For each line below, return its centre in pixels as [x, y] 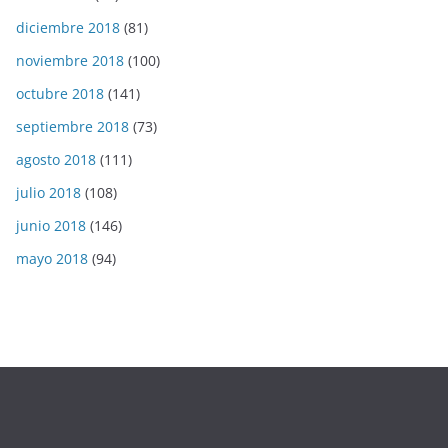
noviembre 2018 [70, 60]
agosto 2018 [56, 159]
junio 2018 [51, 225]
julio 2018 [48, 192]
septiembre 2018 [72, 126]
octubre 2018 [60, 93]
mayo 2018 [52, 258]
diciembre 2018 [68, 27]
